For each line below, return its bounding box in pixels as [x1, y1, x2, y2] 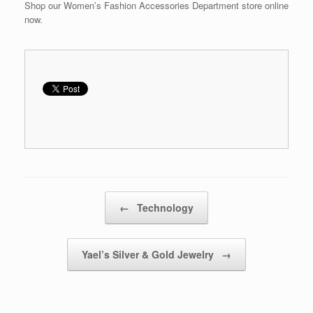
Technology [134, 201, 194, 214]
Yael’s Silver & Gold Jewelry [82, 247, 217, 261]
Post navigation [24, 191, 87, 205]
